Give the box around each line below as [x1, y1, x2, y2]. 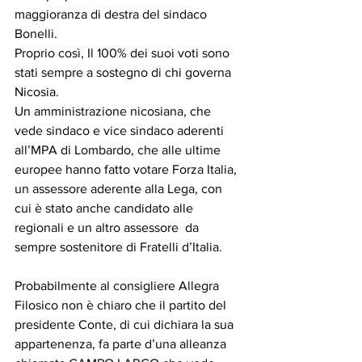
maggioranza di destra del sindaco [15, 7, 210, 21]
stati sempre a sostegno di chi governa [15, 65, 234, 79]
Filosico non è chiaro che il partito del [15, 298, 229, 312]
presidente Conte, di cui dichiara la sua [15, 318, 237, 331]
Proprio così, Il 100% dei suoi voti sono [15, 46, 233, 60]
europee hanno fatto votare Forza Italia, [15, 162, 240, 176]
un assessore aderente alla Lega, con [15, 182, 225, 196]
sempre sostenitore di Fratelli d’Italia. [15, 240, 222, 254]
